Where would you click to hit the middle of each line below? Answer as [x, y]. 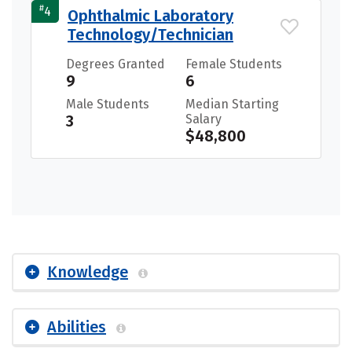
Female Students [234, 64]
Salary [203, 119]
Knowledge [88, 271]
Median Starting [232, 104]
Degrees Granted [115, 64]
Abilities [77, 326]
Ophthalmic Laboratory [150, 15]
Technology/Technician [150, 34]
